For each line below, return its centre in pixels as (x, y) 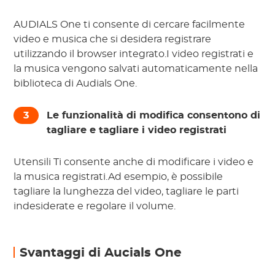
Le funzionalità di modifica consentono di (154, 116)
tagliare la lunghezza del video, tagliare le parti (126, 192)
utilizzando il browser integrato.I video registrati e (134, 54)
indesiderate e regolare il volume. (95, 207)
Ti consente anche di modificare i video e (154, 162)
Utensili (34, 162)
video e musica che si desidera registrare (113, 40)
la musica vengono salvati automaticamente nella (136, 69)
